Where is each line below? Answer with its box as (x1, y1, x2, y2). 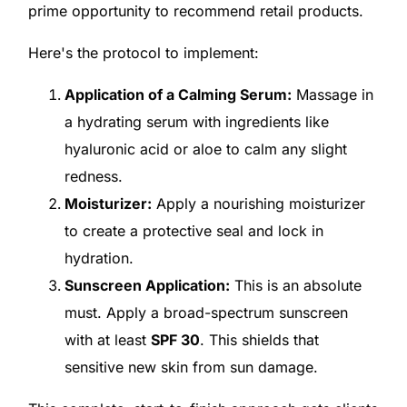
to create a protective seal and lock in (64, 221, 323, 240)
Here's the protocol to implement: (27, 43, 259, 62)
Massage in (291, 84, 373, 104)
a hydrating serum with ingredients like (64, 112, 329, 131)
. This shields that (199, 330, 319, 349)
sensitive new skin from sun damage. (64, 357, 318, 376)
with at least (64, 330, 151, 349)
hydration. (64, 248, 134, 267)
